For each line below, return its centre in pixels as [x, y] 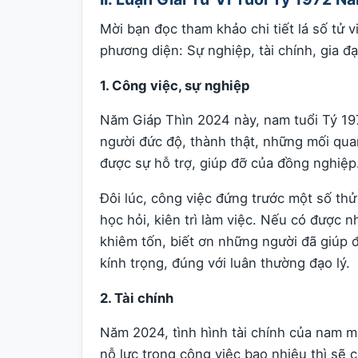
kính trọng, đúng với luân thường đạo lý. [225, 263]
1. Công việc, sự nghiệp [175, 85]
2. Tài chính [137, 298]
